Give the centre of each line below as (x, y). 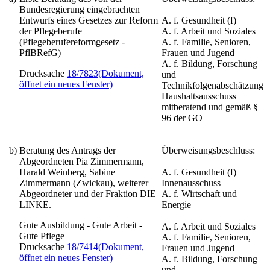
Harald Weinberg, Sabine (67, 172)
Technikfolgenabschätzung (212, 85)
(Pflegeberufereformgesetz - (72, 42)
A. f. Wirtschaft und (199, 193)
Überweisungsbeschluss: (208, 150)
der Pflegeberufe (51, 31)
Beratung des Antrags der (67, 150)
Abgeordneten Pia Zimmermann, (82, 161)
